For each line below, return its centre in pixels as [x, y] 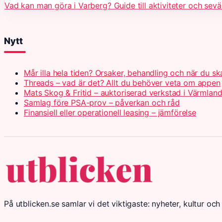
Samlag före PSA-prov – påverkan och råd [102, 102]
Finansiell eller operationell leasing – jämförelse [110, 112]
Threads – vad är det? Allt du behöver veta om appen [122, 83]
